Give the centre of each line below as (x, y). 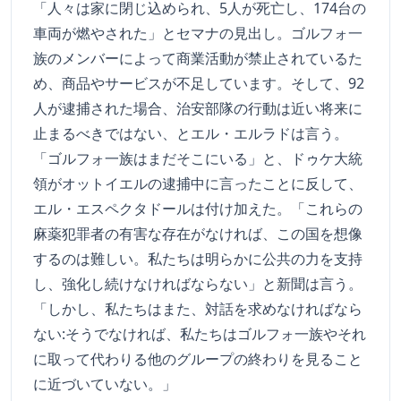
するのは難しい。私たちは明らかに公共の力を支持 (198, 259)
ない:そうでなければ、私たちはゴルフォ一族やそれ (200, 334)
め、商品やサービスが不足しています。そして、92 (199, 84)
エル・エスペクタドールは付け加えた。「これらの (198, 209)
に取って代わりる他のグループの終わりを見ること (198, 359)
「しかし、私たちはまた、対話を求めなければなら (198, 309)
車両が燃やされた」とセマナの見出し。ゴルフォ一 (198, 34)
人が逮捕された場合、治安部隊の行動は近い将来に (198, 109)
